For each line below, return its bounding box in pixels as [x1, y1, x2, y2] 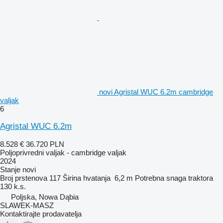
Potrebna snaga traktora [135, 173, 213, 182]
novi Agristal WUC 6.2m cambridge [99, 87, 213, 96]
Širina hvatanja [63, 173, 111, 182]
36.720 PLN [26, 139, 64, 148]
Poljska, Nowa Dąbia [11, 192, 79, 201]
